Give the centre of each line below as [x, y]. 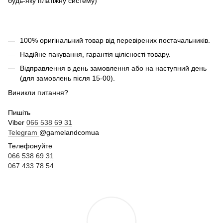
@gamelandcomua [69, 132]
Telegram [24, 132]
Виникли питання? [38, 92]
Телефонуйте [30, 146]
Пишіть [19, 112]
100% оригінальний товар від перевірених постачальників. [115, 40]
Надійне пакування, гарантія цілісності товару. [95, 54]
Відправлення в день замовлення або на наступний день [113, 68]
